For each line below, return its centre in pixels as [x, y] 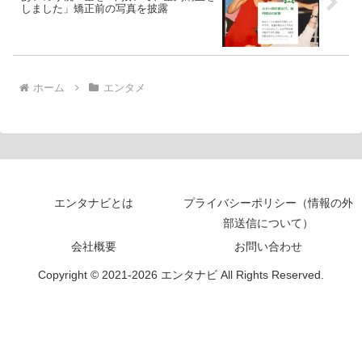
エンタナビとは [94, 203]
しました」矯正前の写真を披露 [95, 9]
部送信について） [268, 223]
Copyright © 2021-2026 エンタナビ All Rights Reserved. [181, 275]
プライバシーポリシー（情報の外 [268, 203]
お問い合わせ [268, 247]
